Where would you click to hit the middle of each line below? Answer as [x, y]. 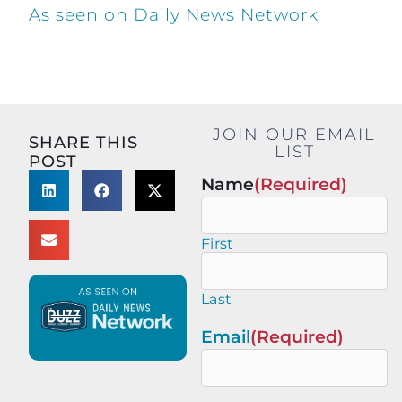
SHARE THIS [83, 142]
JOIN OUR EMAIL [294, 134]
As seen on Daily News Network [174, 14]
